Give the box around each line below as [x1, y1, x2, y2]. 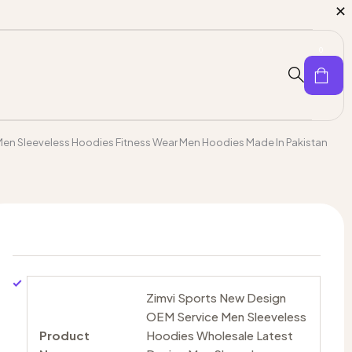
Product [38, 327, 90, 343]
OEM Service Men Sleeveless [145, 308, 306, 324]
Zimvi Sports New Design [145, 289, 286, 305]
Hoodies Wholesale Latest [145, 327, 293, 343]
